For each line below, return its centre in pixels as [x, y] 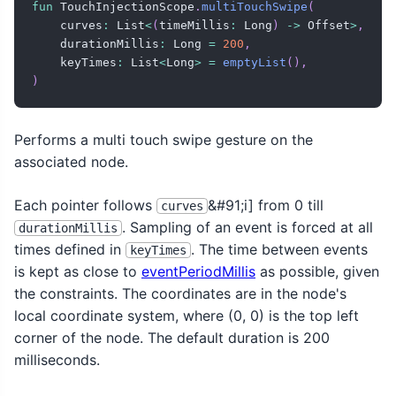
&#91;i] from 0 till [266, 206]
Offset [325, 26]
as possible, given [317, 272]
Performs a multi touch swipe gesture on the [164, 140]
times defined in [70, 250]
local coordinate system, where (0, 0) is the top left [187, 316]
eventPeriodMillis [198, 272]
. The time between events [279, 250]
